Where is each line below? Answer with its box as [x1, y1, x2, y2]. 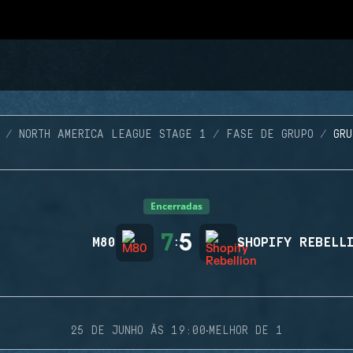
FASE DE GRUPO [225, 128, 314, 141]
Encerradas [150, 199, 203, 213]
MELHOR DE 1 [209, 325, 283, 337]
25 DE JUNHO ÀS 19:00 [70, 325, 206, 337]
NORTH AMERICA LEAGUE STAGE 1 [18, 128, 206, 141]
